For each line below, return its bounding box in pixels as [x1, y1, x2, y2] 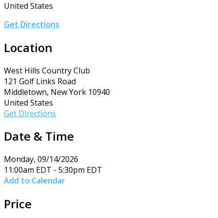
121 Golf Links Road [4, 75, 76, 87]
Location [4, 39, 53, 55]
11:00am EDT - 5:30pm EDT [4, 164, 102, 176]
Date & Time [4, 128, 74, 145]
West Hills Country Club [4, 65, 90, 76]
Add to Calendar [4, 175, 65, 186]
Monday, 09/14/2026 [4, 154, 78, 165]
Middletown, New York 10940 [4, 86, 110, 97]
